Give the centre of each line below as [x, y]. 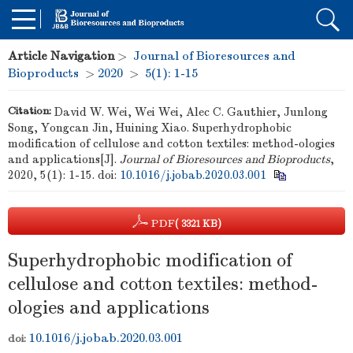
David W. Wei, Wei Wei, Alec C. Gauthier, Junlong [191, 111]
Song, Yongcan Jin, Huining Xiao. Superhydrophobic [150, 127]
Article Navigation [61, 56]
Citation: [30, 111]
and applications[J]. [64, 159]
